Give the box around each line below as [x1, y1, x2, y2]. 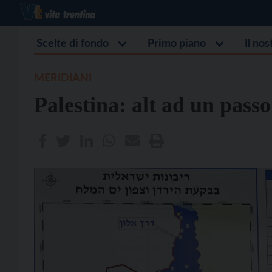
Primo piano [148, 36, 206, 49]
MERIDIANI [34, 70, 92, 84]
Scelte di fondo [36, 36, 109, 49]
